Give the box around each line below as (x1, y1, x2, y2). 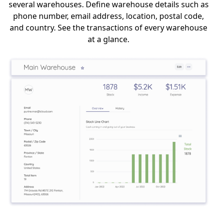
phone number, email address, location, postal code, (13, 11, 204, 22)
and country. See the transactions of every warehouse (10, 22, 207, 33)
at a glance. (88, 34, 129, 45)
